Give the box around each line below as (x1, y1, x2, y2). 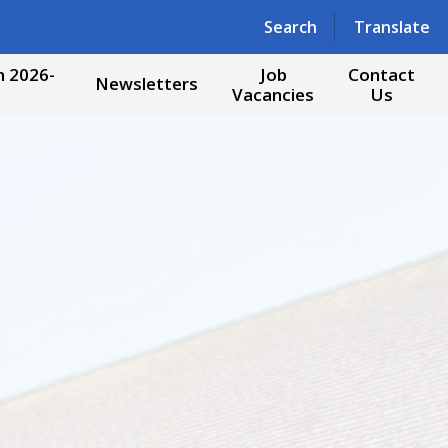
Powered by (195, 13, 292, 35)
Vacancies (232, 83, 314, 107)
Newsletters (95, 72, 198, 95)
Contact (348, 63, 415, 87)
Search (263, 15, 317, 38)
